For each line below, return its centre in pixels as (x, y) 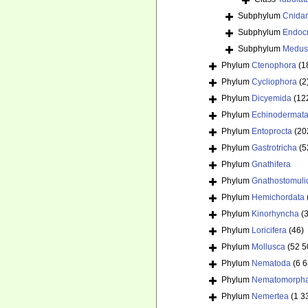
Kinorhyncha (275, 214)
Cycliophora (274, 82)
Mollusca (268, 247)
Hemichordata (278, 198)
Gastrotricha (274, 148)
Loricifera (269, 231)
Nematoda (271, 264)
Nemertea (270, 297)
